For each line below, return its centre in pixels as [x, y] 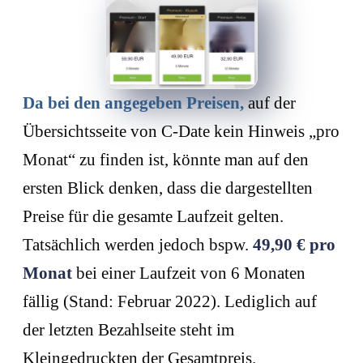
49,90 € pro [294, 244]
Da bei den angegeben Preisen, [133, 102]
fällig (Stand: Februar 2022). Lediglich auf [170, 301]
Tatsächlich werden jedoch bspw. [138, 244]
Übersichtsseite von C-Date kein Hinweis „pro [181, 131]
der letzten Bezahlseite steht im [128, 329]
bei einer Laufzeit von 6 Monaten [191, 273]
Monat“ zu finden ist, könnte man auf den [166, 159]
